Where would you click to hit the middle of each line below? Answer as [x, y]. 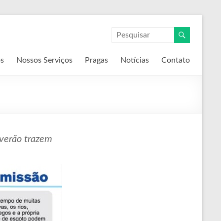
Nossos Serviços [44, 60]
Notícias [135, 60]
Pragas [96, 60]
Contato [176, 60]
